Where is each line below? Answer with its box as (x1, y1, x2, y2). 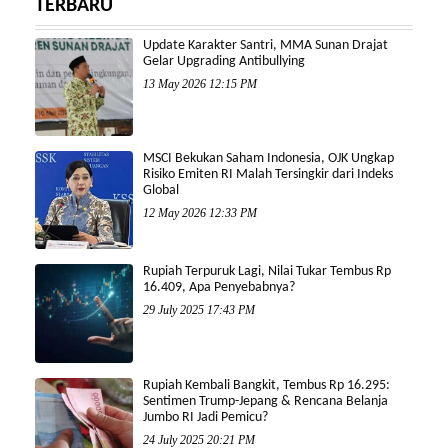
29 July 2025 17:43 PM (143, 303, 256, 318)
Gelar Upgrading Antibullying (143, 53, 306, 69)
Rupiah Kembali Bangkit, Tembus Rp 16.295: (143, 377, 391, 393)
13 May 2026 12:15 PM (143, 76, 258, 91)
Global (143, 182, 180, 198)
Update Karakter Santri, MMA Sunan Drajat (143, 37, 389, 53)
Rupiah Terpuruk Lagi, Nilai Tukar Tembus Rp (143, 264, 392, 280)
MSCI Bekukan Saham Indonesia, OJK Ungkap (143, 150, 395, 166)
